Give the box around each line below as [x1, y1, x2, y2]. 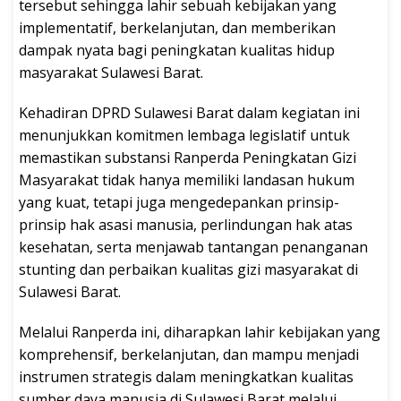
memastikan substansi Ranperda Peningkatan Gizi [19, 147, 356, 167]
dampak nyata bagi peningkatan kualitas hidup [19, 39, 335, 60]
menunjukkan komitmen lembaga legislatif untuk [19, 124, 350, 145]
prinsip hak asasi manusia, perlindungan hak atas [19, 214, 353, 235]
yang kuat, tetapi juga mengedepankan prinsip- [19, 192, 339, 212]
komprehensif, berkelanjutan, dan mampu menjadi [19, 344, 359, 364]
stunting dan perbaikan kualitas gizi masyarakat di [19, 259, 358, 279]
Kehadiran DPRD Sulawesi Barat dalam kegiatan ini [19, 102, 360, 123]
